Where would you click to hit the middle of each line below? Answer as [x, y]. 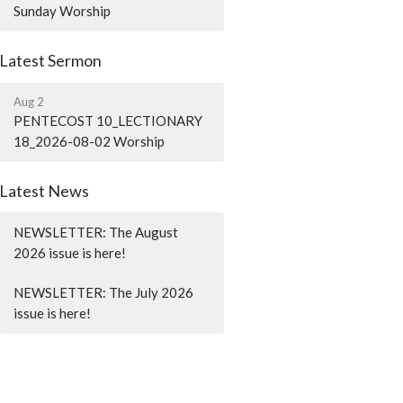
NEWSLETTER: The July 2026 [104, 293]
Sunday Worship [63, 11]
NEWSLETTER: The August [96, 233]
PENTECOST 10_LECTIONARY [108, 120]
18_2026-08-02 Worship [90, 141]
